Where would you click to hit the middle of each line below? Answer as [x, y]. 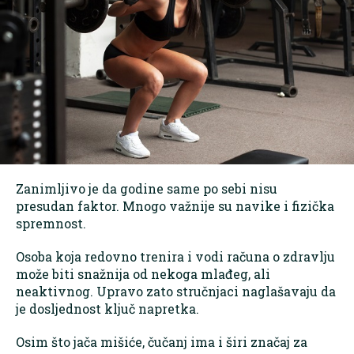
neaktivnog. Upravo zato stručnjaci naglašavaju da [176, 292]
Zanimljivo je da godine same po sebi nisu [147, 189]
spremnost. [51, 224]
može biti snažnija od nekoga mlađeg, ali [143, 274]
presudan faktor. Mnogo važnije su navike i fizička [175, 206]
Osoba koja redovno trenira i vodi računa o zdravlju [175, 257]
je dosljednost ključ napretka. [107, 309]
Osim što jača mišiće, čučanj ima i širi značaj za [162, 342]
